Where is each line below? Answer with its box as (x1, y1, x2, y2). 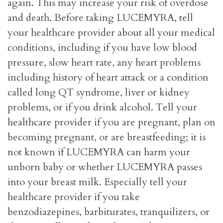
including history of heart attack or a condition (7, 71, 209, 85)
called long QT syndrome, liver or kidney (7, 86, 190, 100)
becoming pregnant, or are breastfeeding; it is (7, 130, 206, 144)
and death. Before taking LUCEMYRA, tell (7, 11, 193, 25)
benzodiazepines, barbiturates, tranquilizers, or (7, 205, 210, 219)
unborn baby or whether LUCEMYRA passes (7, 160, 202, 174)
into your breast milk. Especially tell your (7, 175, 187, 189)
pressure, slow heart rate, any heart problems (7, 56, 201, 70)
